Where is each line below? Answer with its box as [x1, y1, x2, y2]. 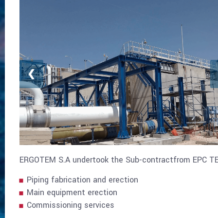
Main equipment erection [26, 187, 117, 199]
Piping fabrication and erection [26, 174, 138, 186]
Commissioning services [26, 200, 114, 211]
